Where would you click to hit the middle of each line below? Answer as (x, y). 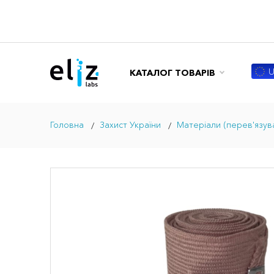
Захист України (130, 125)
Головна (67, 125)
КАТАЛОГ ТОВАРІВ (172, 72)
